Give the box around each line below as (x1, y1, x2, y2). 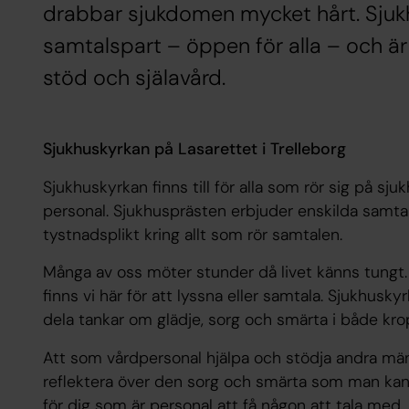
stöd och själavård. (42, 64, 225, 92)
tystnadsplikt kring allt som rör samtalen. (42, 223, 342, 246)
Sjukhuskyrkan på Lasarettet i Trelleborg (42, 137, 346, 160)
